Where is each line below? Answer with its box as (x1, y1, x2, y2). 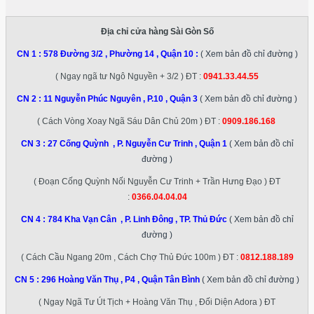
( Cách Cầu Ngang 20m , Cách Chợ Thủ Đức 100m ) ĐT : (20, 252, 240, 262)
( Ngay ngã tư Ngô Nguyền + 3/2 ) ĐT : (55, 71, 203, 81)
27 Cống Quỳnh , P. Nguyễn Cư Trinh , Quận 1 (47, 138, 227, 149)
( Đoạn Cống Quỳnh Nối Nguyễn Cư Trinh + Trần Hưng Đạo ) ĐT (34, 176, 280, 186)
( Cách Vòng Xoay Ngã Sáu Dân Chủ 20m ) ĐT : (36, 116, 222, 126)
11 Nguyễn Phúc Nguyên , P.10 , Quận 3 (43, 93, 198, 104)
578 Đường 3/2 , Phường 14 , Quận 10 (43, 48, 193, 59)
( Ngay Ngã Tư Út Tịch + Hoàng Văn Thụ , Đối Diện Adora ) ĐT (39, 296, 275, 307)
